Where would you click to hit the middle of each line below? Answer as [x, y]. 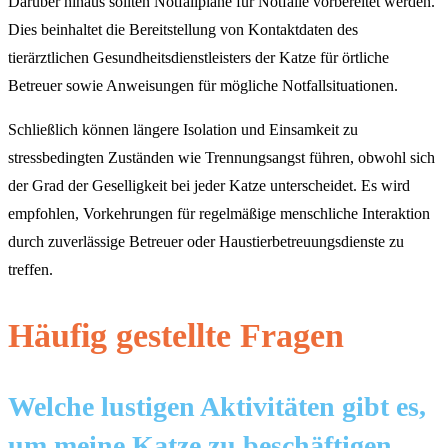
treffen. [30, 269]
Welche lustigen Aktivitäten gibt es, [217, 407]
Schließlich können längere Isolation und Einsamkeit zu [183, 129]
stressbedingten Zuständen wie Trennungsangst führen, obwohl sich [221, 157]
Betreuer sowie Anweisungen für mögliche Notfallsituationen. [203, 85]
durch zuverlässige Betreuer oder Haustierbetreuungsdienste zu [206, 241]
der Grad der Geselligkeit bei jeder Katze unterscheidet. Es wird [209, 185]
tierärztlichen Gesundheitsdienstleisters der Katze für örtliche [198, 57]
